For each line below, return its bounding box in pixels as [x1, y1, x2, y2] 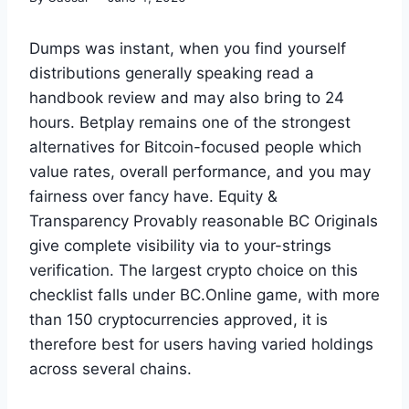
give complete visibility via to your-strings [29, 236, 331, 255]
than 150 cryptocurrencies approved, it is [29, 309, 328, 329]
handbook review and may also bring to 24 [29, 88, 344, 107]
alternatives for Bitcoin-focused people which [29, 137, 362, 156]
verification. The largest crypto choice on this [29, 260, 358, 279]
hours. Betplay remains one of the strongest [29, 112, 351, 131]
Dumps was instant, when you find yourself [29, 38, 346, 58]
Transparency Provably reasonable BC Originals [29, 211, 378, 230]
